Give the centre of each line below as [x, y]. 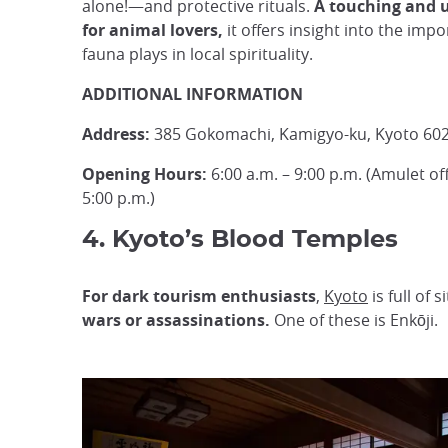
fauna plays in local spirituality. [197, 54]
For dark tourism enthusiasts [199, 296]
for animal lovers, [154, 30]
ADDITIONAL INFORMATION [192, 94]
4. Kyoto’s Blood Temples [240, 240]
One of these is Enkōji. [354, 320]
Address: [116, 134]
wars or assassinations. [176, 320]
